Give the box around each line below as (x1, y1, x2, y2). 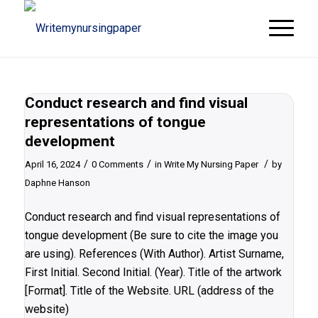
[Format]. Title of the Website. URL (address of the (24, 283, 274, 297)
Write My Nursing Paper (163, 159, 258, 170)
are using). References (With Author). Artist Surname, (24, 246, 284, 261)
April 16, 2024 (24, 159, 80, 170)
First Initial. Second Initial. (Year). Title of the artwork (24, 265, 282, 279)
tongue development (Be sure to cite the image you (24, 228, 278, 242)
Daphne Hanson (24, 177, 90, 188)
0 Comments (91, 159, 143, 170)
